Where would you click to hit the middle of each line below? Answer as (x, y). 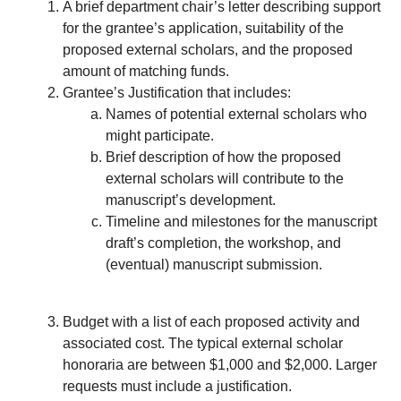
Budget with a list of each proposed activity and (212, 322)
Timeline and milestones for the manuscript (242, 222)
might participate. (160, 136)
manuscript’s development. (191, 200)
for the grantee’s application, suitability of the (204, 29)
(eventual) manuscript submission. (214, 265)
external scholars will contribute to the (225, 179)
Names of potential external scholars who (237, 115)
